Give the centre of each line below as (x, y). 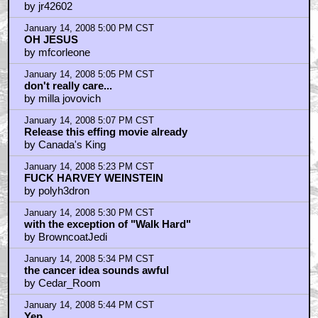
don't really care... (68, 85)
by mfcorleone (57, 52)
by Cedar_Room (62, 283)
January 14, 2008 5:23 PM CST (89, 166)
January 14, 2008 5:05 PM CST (89, 74)
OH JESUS (51, 39)
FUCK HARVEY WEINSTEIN (93, 177)
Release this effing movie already (105, 131)
